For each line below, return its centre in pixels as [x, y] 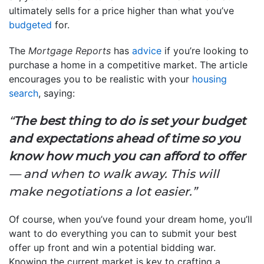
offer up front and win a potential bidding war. [112, 247]
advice [147, 50]
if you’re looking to [205, 50]
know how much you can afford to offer [127, 156]
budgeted [30, 24]
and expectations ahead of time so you [125, 138]
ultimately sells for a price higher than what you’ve [121, 10]
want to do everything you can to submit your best [123, 233]
